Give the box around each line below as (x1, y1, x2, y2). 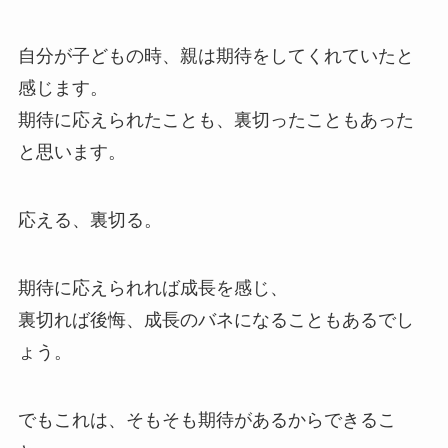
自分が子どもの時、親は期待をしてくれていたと (17, 46, 414, 67)
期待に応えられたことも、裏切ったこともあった (17, 110, 414, 131)
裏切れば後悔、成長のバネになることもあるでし (17, 309, 414, 330)
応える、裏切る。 (17, 210, 162, 231)
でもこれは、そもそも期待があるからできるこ (17, 409, 396, 430)
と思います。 (17, 142, 126, 163)
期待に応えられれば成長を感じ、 (17, 277, 288, 298)
